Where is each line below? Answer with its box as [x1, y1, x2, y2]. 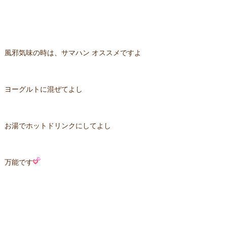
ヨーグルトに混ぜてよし [4, 86, 83, 93]
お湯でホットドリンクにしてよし [4, 122, 111, 130]
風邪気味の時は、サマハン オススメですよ [4, 49, 141, 57]
